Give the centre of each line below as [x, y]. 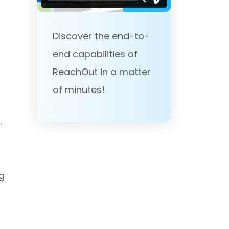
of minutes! [79, 89]
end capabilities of [95, 54]
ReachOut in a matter [102, 72]
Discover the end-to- [101, 36]
